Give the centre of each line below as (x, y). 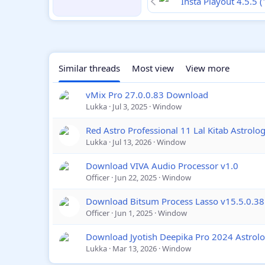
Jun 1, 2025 (134, 213)
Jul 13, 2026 (132, 142)
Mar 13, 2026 (135, 249)
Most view (153, 68)
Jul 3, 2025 (130, 107)
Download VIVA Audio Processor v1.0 (162, 166)
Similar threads (89, 68)
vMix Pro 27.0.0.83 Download (147, 95)
